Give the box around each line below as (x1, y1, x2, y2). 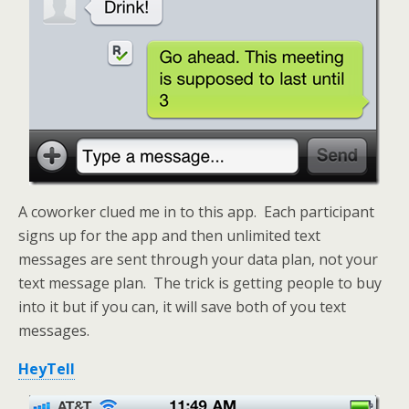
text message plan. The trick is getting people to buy (18, 273, 382, 293)
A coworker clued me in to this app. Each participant (18, 202, 374, 222)
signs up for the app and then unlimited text (18, 225, 320, 246)
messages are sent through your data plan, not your (18, 249, 378, 269)
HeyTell (18, 359, 75, 379)
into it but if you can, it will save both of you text (18, 297, 346, 317)
